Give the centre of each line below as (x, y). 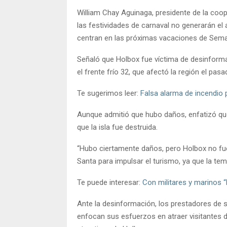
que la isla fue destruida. (117, 127)
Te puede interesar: (110, 182)
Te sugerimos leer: (109, 93)
